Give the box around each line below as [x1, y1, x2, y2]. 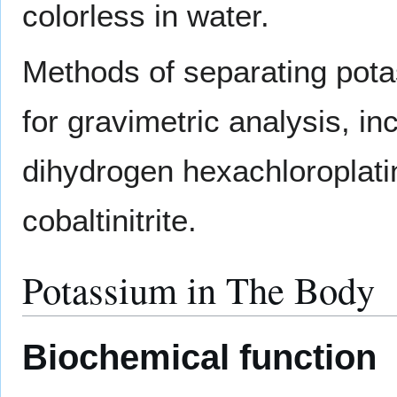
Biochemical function [22, 337, 377, 378]
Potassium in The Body [22, 264, 375, 315]
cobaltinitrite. [22, 203, 197, 238]
